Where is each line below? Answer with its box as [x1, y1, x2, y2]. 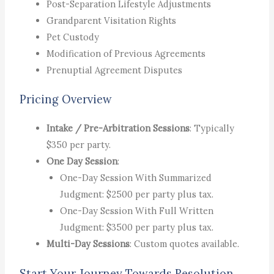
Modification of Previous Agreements [46, 47, 206, 59]
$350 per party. [46, 139, 111, 151]
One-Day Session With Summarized [60, 172, 212, 184]
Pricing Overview [20, 92, 113, 107]
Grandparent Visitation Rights [46, 14, 177, 26]
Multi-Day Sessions [46, 238, 130, 250]
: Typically [190, 122, 235, 135]
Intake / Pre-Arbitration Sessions [46, 122, 190, 135]
